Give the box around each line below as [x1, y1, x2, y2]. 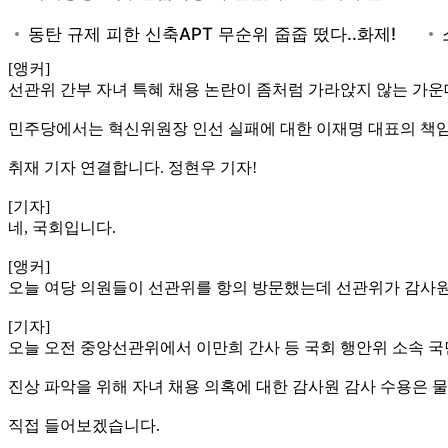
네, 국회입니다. [8, 218, 116, 236]
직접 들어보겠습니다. [8, 416, 160, 434]
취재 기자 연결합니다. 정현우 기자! [8, 158, 257, 176]
